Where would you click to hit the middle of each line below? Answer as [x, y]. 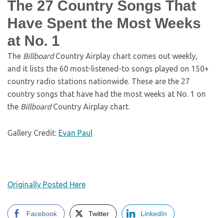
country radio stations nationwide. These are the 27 [99, 81]
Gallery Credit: [33, 133]
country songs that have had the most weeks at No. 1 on [107, 94]
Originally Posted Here [46, 184]
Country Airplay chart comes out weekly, [126, 56]
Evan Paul [75, 133]
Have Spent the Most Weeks [104, 23]
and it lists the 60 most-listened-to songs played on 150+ [108, 69]
